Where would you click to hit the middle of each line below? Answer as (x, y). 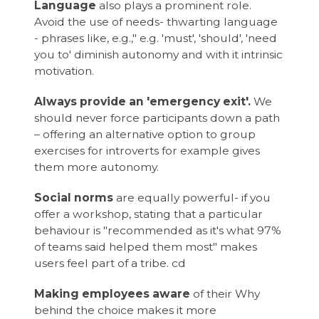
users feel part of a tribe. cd (110, 263)
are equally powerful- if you (192, 197)
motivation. (66, 70)
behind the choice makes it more (126, 310)
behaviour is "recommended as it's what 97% (158, 230)
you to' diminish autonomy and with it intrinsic (159, 54)
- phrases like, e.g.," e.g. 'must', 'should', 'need (156, 38)
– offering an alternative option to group (145, 134)
